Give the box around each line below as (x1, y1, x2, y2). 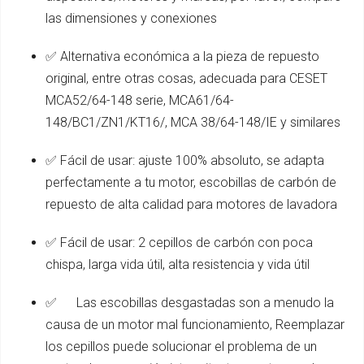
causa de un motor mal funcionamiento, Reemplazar (45, 316, 344, 332)
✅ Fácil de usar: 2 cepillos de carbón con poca (45, 234, 313, 250)
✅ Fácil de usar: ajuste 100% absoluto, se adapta (45, 152, 324, 168)
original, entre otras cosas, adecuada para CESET (45, 70, 327, 86)
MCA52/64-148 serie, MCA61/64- (45, 92, 234, 108)
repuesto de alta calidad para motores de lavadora (45, 196, 337, 212)
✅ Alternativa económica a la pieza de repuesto (45, 48, 319, 64)
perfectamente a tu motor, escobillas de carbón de (45, 174, 336, 190)
